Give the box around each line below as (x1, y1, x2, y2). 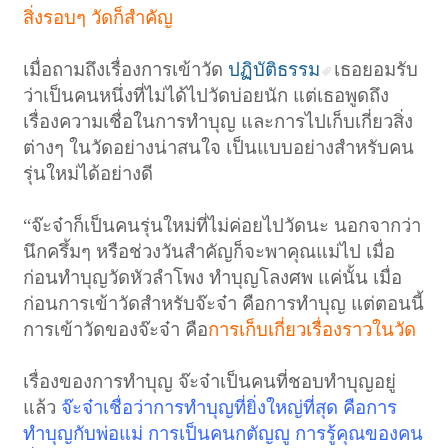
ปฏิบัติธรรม (228, 58, 321, 80)
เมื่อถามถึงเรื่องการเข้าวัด (23, 58, 229, 80)
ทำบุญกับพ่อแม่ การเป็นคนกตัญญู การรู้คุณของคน (23, 422, 424, 444)
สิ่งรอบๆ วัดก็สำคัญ (23, 6, 174, 28)
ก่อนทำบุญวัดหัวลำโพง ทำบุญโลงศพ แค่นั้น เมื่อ (23, 266, 403, 288)
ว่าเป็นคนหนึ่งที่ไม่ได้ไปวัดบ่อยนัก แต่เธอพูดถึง (23, 84, 390, 106)
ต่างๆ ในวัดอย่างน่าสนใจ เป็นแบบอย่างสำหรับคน (23, 136, 415, 158)
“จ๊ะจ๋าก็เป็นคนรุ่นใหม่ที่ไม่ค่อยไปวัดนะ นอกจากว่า (23, 214, 422, 236)
